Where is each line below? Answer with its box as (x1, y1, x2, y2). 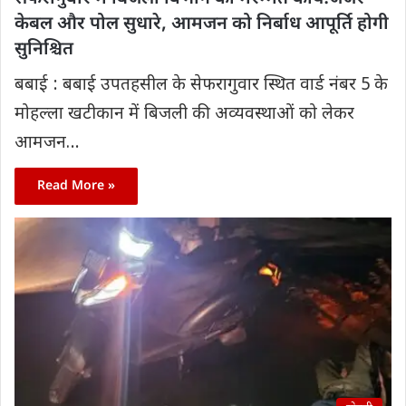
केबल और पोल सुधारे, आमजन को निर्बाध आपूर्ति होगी (14, 13, 389, 37)
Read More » (37, 178, 115, 196)
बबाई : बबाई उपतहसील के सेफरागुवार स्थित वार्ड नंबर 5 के (14, 74, 388, 98)
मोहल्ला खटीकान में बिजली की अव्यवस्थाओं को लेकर (14, 103, 354, 127)
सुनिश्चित (14, 38, 73, 63)
